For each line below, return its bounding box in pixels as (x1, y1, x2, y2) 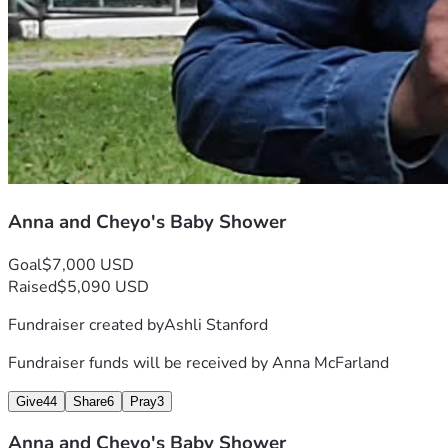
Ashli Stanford (164, 313, 268, 336)
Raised (8, 275, 57, 298)
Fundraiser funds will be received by (8, 351, 272, 374)
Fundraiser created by (8, 313, 164, 336)
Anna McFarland (272, 351, 389, 374)
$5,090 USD (57, 275, 149, 298)
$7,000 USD (42, 253, 134, 276)
